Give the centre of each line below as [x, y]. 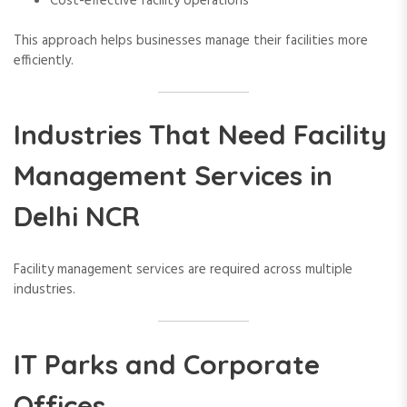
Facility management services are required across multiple [183, 270]
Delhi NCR [77, 217]
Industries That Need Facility [200, 135]
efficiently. [44, 61]
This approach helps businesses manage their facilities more [191, 41]
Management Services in [173, 176]
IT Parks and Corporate [167, 364]
